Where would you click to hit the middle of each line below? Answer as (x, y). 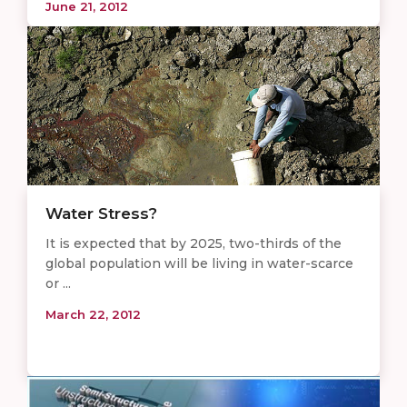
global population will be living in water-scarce (199, 264)
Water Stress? (101, 214)
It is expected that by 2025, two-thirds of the (194, 244)
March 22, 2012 (93, 315)
